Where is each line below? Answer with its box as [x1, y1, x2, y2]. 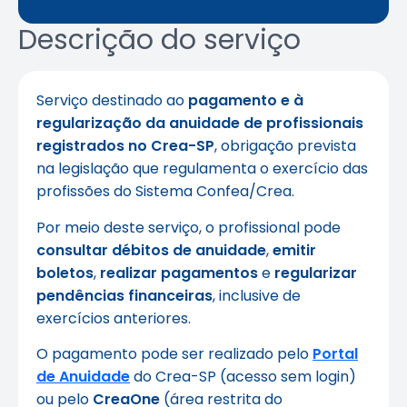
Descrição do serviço [18, 21, 301, 60]
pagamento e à [188, 90, 303, 112]
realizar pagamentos [100, 262, 258, 283]
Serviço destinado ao [36, 90, 188, 112]
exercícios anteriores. [36, 307, 191, 329]
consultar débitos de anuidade [36, 239, 266, 261]
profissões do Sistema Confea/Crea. [36, 181, 294, 203]
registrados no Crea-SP [36, 135, 214, 157]
